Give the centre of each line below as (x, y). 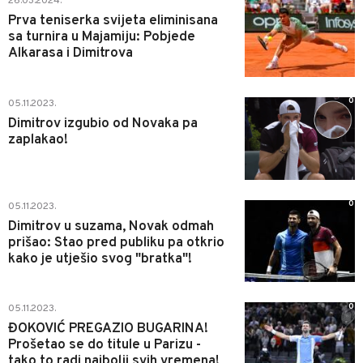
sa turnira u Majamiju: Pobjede (102, 37)
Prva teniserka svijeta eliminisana (113, 21)
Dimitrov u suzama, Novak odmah (111, 226)
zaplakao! (38, 140)
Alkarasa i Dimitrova (70, 53)
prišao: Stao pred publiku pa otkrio (116, 243)
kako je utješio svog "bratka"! (100, 259)
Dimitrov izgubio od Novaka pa (103, 124)
